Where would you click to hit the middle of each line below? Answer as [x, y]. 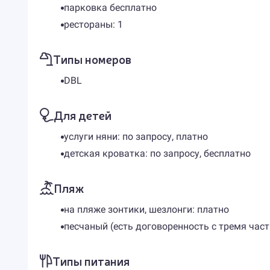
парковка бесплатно [110, 8]
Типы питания [91, 261]
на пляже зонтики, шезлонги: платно [146, 209]
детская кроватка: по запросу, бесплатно [157, 153]
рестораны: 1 [93, 24]
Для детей [82, 115]
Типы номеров [92, 59]
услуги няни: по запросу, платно [136, 137]
